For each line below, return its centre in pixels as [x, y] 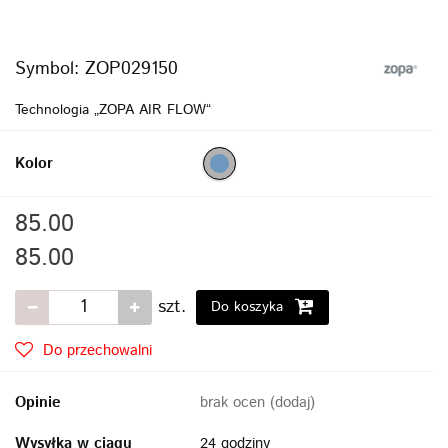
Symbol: [50, 68]
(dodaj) [292, 402]
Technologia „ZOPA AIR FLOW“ [113, 109]
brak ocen [235, 402]
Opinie [38, 402]
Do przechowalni [97, 350]
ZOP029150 [131, 68]
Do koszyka [249, 306]
